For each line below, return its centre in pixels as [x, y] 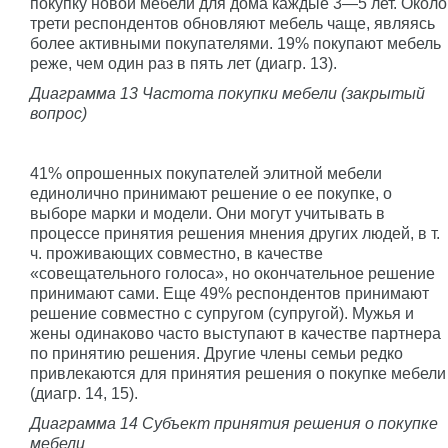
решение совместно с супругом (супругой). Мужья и [222, 313]
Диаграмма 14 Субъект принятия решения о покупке [234, 423]
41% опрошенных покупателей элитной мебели [206, 173]
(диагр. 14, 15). [84, 393]
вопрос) [58, 113]
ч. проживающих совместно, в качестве [176, 253]
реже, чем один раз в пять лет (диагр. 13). [183, 63]
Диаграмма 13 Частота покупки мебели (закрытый [227, 93]
